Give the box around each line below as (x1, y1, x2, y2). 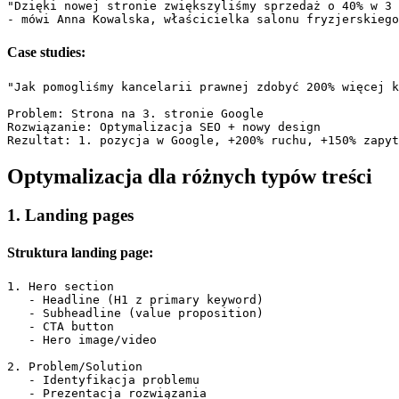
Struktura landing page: (7, 244, 153, 260)
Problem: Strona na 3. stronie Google (7, 106, 264, 120)
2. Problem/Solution (7, 359, 142, 373)
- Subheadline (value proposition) (7, 305, 264, 320)
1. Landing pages (7, 206, 134, 225)
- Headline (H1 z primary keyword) (7, 292, 264, 306)
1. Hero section (7, 279, 114, 293)
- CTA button (7, 319, 114, 333)
